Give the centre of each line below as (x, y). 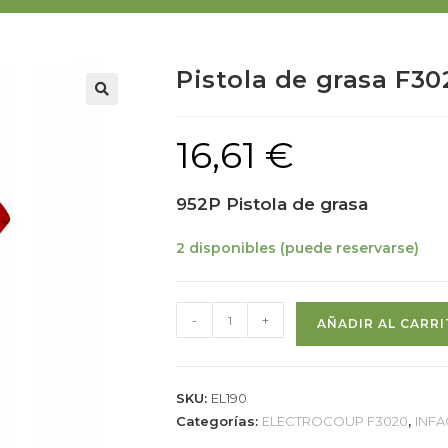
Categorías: (219, 421)
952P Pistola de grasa (272, 204)
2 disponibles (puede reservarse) (297, 248)
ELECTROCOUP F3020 (335, 421)
